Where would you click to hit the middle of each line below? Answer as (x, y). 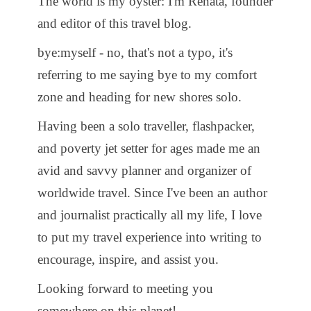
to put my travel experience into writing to (150, 237)
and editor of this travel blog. (115, 23)
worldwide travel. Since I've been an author (152, 192)
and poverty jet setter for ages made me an (149, 148)
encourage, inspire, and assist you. (128, 259)
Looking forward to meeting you (125, 288)
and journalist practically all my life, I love (150, 215)
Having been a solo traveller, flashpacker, (146, 126)
